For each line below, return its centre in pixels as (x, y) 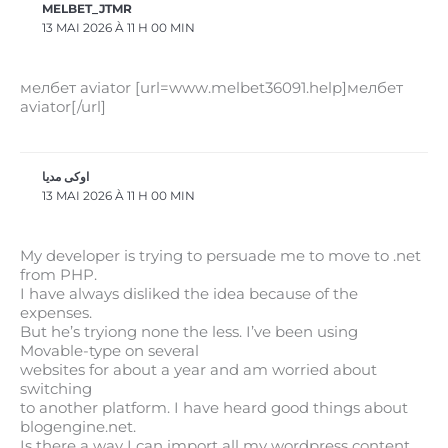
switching (56, 389)
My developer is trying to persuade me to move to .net (220, 256)
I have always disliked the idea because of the (189, 294)
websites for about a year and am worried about (198, 370)
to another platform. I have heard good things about (214, 408)
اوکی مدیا (66, 176)
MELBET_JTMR (87, 9)
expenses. (56, 313)
